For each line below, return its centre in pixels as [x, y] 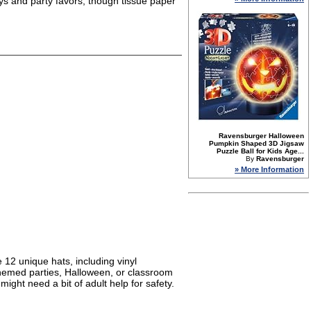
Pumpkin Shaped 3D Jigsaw [257, 143]
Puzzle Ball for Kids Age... [260, 151]
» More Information [269, 169]
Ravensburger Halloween [261, 136]
